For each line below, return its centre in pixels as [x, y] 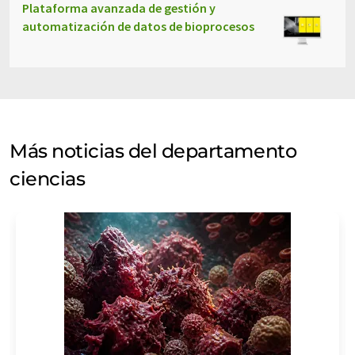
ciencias [48, 179]
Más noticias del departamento [153, 151]
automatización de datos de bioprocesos [138, 26]
